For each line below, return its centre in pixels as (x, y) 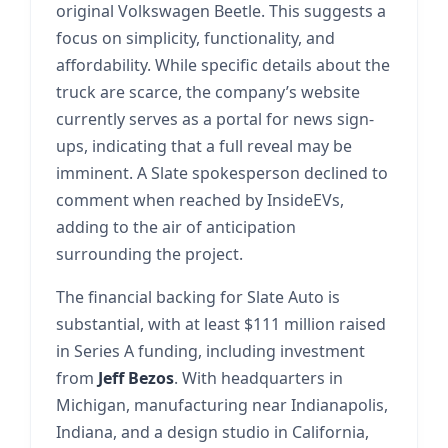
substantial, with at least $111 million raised (221, 324)
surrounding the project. (149, 254)
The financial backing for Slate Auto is (198, 297)
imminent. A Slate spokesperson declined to (222, 173)
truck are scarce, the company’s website (208, 92)
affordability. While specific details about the (223, 65)
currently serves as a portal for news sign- (215, 119)
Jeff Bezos (136, 378)
